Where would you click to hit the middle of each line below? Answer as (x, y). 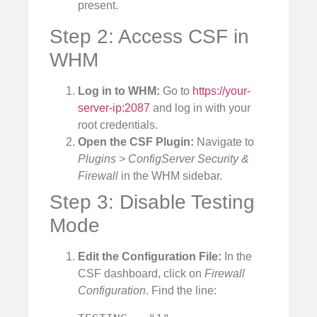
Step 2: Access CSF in (149, 36)
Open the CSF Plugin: (136, 142)
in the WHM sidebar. (170, 175)
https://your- (221, 91)
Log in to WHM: (119, 91)
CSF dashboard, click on (141, 273)
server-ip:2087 (114, 108)
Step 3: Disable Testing (152, 202)
